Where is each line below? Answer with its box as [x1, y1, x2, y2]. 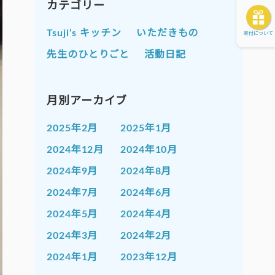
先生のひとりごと [47, 50, 130, 60]
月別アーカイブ [47, 96, 128, 107]
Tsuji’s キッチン [47, 28, 122, 39]
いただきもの [136, 28, 199, 39]
